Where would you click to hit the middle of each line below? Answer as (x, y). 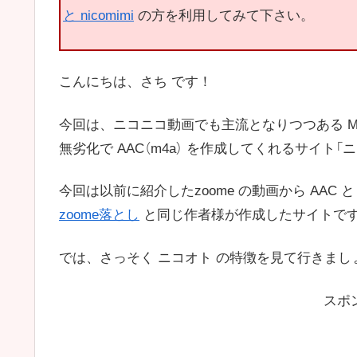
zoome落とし (99, 215)
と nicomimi (98, 16)
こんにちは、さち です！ (135, 81)
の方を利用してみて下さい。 (224, 16)
